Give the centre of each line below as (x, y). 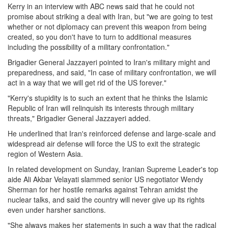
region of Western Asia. (45, 154)
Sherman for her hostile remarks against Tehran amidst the (103, 190)
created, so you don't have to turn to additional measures (99, 37)
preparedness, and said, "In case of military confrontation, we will (112, 73)
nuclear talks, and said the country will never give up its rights (106, 200)
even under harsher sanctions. (57, 210)
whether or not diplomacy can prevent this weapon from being (107, 27)
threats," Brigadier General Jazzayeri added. (79, 118)
